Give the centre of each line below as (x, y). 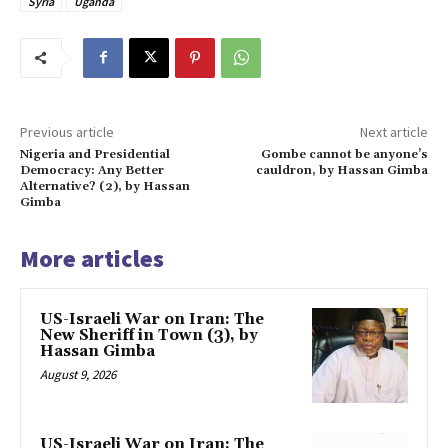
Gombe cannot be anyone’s (344, 154)
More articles (92, 258)
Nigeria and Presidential (95, 154)
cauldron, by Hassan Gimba (341, 170)
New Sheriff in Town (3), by (149, 335)
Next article (393, 131)
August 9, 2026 (78, 374)
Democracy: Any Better (92, 170)
